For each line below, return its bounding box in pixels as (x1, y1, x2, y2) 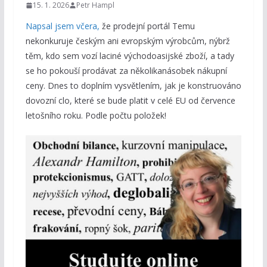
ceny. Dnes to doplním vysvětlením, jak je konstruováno (25, 80, 241, 92)
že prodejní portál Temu (99, 20, 195, 32)
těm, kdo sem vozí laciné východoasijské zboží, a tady (25, 50, 234, 62)
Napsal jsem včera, (25, 20, 100, 32)
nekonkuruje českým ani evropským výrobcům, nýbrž (25, 35, 230, 47)
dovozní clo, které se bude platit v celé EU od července (25, 95, 235, 107)
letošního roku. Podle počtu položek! (25, 110, 166, 122)
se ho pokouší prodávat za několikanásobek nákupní (25, 65, 227, 77)
